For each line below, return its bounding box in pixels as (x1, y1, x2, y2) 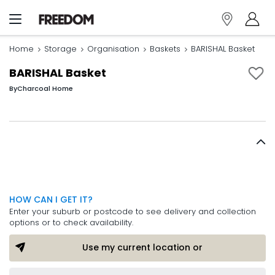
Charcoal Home (17, 83, 73, 93)
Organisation (87, 43, 139, 55)
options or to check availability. (9, 217, 133, 228)
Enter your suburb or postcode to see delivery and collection (9, 206, 256, 217)
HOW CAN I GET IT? (9, 193, 93, 206)
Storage (44, 43, 77, 55)
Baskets (150, 43, 180, 55)
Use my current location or (82, 241, 203, 254)
